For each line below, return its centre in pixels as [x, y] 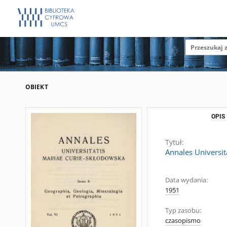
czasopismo [183, 221]
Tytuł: [175, 142]
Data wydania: [186, 180]
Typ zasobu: [183, 211]
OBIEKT [37, 87]
